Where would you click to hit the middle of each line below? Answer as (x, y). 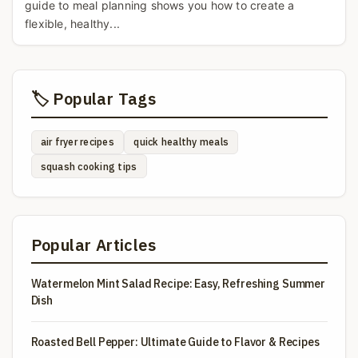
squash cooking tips (89, 166)
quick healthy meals (181, 142)
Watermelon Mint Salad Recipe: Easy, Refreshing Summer (178, 284)
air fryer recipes (77, 142)
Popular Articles (93, 245)
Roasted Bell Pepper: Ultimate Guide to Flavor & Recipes (175, 342)
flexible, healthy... (72, 23)
